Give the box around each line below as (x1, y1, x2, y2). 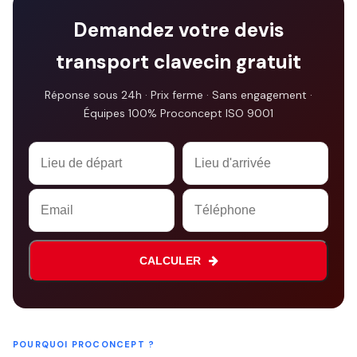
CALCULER (139, 254, 201, 267)
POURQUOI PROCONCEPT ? (13, 339, 155, 350)
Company (28, 143, 84, 160)
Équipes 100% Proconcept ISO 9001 (84, 106, 273, 120)
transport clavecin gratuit (56, 49, 301, 74)
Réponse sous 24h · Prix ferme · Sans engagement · (45, 88, 312, 102)
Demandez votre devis (73, 18, 284, 42)
